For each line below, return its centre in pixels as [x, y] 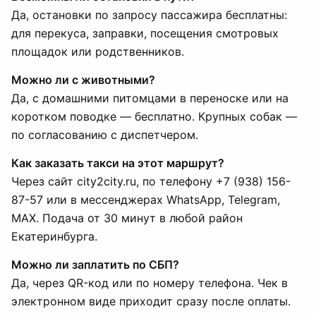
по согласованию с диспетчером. [105, 135]
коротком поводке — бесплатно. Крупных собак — [154, 116]
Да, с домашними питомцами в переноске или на [150, 98]
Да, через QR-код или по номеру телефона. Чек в [150, 283]
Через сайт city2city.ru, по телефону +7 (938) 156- [151, 181]
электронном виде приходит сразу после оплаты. [151, 301]
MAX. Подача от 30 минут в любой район [127, 218]
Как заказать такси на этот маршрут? [118, 163]
